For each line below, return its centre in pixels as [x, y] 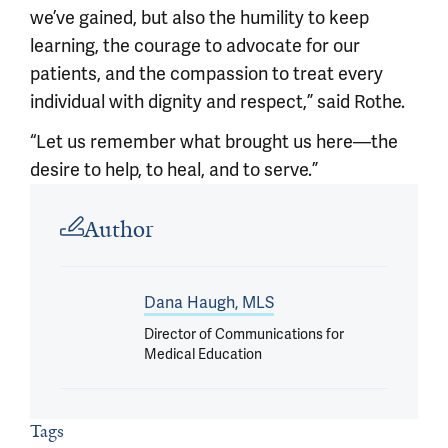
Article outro [80, 196]
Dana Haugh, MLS [209, 302]
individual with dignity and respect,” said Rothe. [217, 101]
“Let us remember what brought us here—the [214, 141]
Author [119, 229]
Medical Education [203, 354]
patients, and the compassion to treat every [206, 73]
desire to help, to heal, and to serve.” [174, 169]
